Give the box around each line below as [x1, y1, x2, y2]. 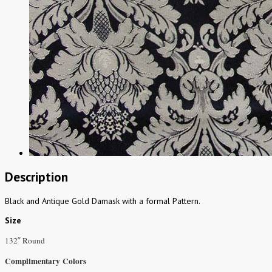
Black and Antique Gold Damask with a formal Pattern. [5, 195, 200, 207]
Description [5, 168, 68, 185]
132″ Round [5, 235, 45, 246]
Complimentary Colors [5, 255, 86, 268]
